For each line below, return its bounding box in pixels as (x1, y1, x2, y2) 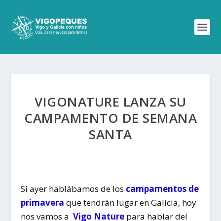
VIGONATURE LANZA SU (35, 93, 186, 110)
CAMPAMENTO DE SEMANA (24, 109, 197, 127)
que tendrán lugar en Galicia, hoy (64, 197, 197, 208)
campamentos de (126, 183, 199, 194)
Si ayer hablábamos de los (21, 183, 126, 194)
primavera (21, 197, 65, 208)
